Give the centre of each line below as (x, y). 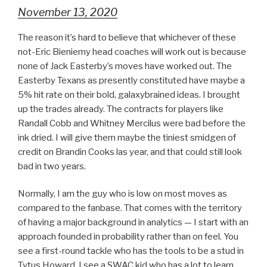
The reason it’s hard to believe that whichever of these (127, 37)
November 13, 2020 (68, 12)
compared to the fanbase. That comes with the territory (130, 208)
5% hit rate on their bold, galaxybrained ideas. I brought (129, 94)
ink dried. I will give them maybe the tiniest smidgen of (127, 137)
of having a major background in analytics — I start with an (133, 222)
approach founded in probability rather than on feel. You (128, 237)
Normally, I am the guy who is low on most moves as (122, 194)
